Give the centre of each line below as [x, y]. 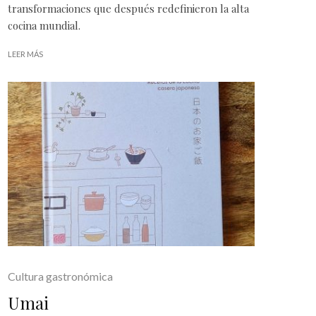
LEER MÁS [25, 54]
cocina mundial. [44, 25]
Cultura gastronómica [60, 276]
